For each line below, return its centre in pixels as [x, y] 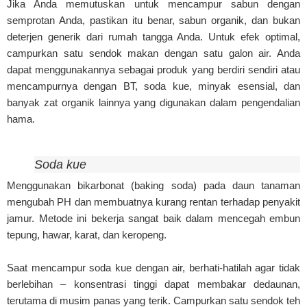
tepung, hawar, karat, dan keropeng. [87, 234]
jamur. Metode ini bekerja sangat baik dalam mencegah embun [153, 218]
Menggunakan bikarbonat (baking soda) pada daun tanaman [153, 185]
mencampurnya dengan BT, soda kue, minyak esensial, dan [153, 86]
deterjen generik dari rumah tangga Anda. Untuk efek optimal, [153, 36]
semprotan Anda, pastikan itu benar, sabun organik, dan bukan [153, 20]
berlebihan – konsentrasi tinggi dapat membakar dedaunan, [153, 284]
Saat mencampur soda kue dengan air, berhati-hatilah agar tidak [153, 267]
